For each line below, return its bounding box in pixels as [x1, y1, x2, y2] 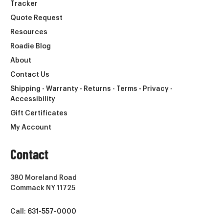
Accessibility [10, 95, 55, 103]
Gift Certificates [10, 109, 67, 117]
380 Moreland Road [10, 174, 77, 181]
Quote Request [10, 14, 63, 22]
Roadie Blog [10, 43, 51, 50]
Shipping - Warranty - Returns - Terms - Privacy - [10, 85, 173, 92]
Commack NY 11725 [10, 184, 75, 192]
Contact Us [10, 71, 49, 78]
